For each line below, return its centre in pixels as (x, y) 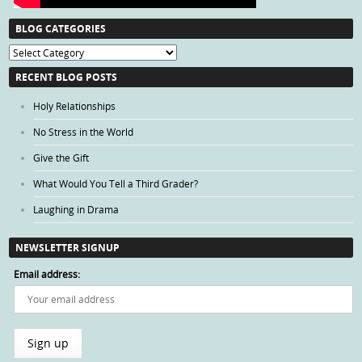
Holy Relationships (75, 105)
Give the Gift (61, 157)
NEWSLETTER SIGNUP (68, 247)
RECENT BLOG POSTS (67, 78)
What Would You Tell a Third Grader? (116, 183)
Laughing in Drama (76, 209)
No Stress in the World (84, 131)
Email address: (47, 274)
